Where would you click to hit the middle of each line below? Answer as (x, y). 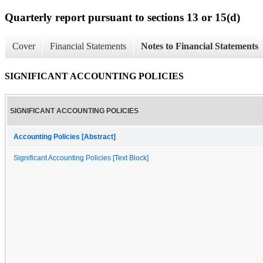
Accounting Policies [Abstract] (65, 136)
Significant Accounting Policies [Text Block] (81, 158)
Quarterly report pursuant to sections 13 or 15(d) (122, 17)
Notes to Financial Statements (200, 46)
